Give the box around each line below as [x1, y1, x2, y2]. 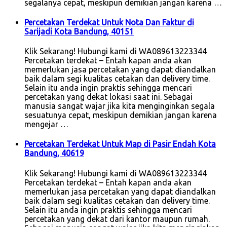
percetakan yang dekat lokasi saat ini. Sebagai [24, 92, 193, 102]
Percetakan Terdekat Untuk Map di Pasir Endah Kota [24, 139, 216, 149]
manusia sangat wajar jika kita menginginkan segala [24, 101, 215, 111]
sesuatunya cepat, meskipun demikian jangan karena [24, 110, 217, 120]
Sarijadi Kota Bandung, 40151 [24, 26, 134, 36]
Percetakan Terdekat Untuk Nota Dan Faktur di [24, 17, 194, 27]
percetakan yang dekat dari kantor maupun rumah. [24, 214, 210, 223]
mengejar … [24, 120, 68, 129]
